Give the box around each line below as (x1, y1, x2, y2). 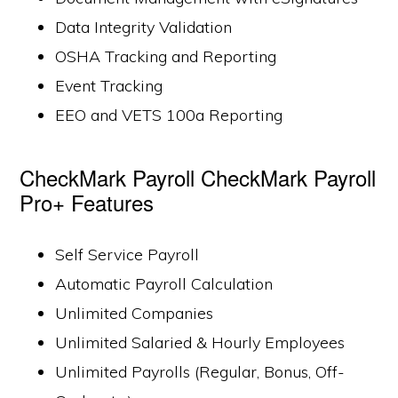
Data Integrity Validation (55, 17, 233, 37)
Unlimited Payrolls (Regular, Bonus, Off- (55, 362, 346, 382)
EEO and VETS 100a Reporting (55, 105, 283, 125)
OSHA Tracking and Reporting (55, 46, 277, 67)
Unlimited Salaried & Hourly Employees (55, 332, 346, 353)
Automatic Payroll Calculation (55, 274, 274, 294)
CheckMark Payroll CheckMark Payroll (20, 162, 377, 193)
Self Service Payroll (55, 244, 200, 265)
